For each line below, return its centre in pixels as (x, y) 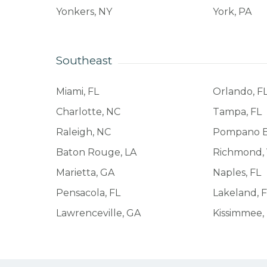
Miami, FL (77, 91)
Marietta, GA (85, 172)
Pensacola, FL (88, 193)
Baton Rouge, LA (96, 152)
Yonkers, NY (84, 11)
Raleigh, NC (83, 132)
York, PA (232, 11)
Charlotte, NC (88, 111)
